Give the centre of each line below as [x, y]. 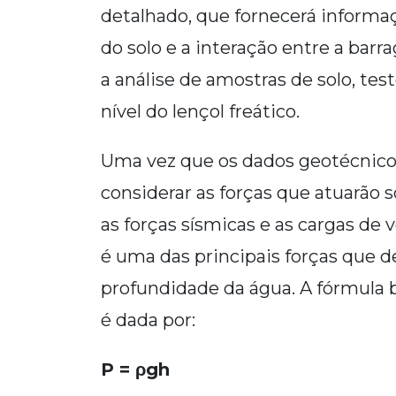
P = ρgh [135, 369]
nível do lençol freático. [200, 111]
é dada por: [148, 320]
